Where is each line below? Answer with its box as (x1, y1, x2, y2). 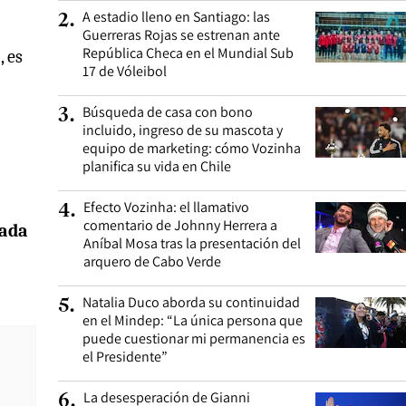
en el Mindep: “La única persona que (82, 311, 303, 330)
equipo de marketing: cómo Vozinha (82, 139, 301, 158)
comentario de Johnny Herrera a (83, 216, 277, 235)
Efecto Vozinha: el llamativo (83, 198, 249, 217)
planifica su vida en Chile (82, 157, 231, 176)
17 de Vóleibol (82, 62, 167, 81)
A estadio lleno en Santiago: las (82, 7, 270, 26)
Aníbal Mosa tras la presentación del (83, 234, 301, 253)
